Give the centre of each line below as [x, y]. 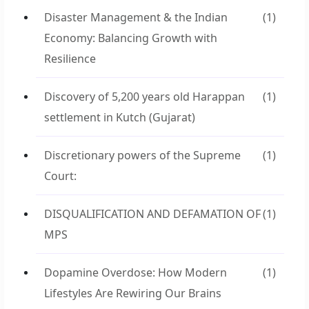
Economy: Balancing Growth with [131, 38]
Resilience [70, 59]
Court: [60, 176]
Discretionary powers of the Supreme [142, 155]
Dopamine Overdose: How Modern [136, 272]
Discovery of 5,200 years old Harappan [144, 97]
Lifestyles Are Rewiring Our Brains [133, 293]
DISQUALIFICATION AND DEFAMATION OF [152, 214]
